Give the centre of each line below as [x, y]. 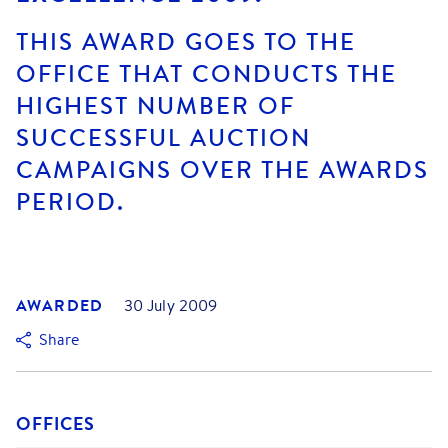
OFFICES [55, 424]
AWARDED [60, 305]
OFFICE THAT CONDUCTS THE [206, 74]
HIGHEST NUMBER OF [155, 106]
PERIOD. [70, 202]
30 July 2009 [170, 306]
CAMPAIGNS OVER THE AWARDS [222, 170]
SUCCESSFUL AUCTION [163, 138]
